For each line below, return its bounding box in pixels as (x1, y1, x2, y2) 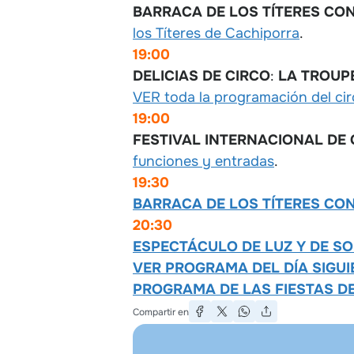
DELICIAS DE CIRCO (133, 66, 270, 85)
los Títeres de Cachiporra (133, 24, 299, 42)
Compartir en (133, 305, 189, 318)
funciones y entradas (133, 152, 274, 170)
